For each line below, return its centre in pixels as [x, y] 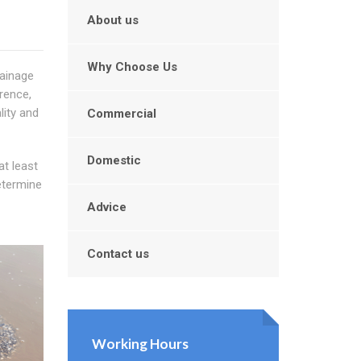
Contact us [118, 254]
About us [112, 20]
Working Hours [140, 344]
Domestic [114, 160]
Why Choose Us [132, 67]
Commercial [121, 114]
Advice [106, 207]
